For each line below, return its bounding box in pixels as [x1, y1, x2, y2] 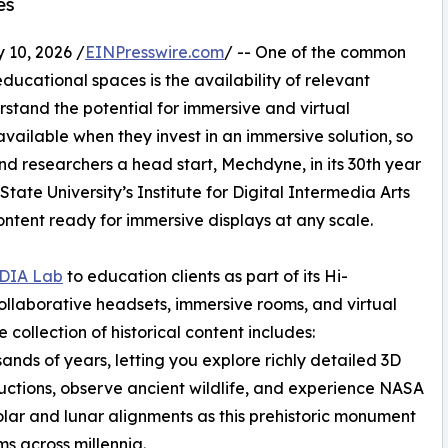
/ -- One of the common [224, 41, 406, 62]
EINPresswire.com [85, 41, 224, 62]
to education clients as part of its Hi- [63, 265, 348, 286]
